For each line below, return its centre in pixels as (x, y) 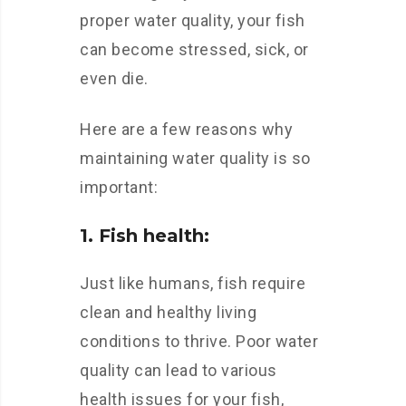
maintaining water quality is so (195, 158)
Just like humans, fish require (193, 283)
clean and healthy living (168, 312)
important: (119, 187)
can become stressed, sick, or (194, 49)
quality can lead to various (179, 370)
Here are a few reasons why (186, 129)
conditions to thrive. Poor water (199, 341)
